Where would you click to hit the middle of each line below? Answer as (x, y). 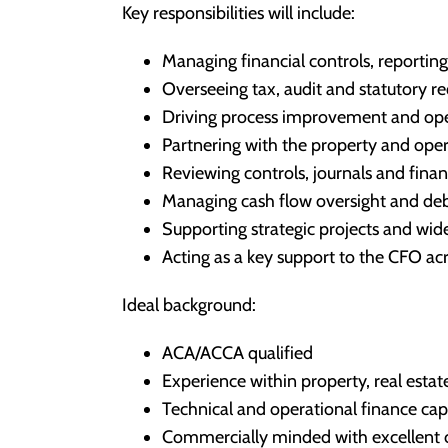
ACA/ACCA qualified (237, 353)
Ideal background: (189, 305)
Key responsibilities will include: (238, 13)
